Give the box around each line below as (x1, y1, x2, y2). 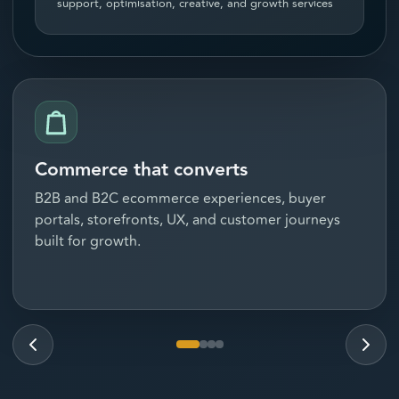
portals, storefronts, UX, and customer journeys (35, 208, 340, 231)
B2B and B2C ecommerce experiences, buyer (35, 187, 326, 209)
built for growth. (35, 230, 141, 252)
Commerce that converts (35, 154, 248, 184)
